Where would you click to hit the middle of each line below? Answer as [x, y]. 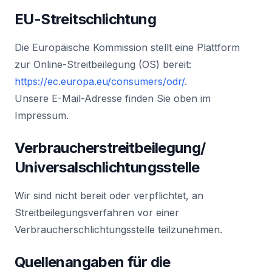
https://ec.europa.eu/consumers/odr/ [100, 81]
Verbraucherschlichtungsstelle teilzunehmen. [118, 229]
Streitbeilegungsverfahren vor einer [97, 212]
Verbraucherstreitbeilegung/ [110, 148]
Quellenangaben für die [93, 262]
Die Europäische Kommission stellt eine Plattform [127, 47]
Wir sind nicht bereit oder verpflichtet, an [109, 195]
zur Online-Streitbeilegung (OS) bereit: [103, 64]
